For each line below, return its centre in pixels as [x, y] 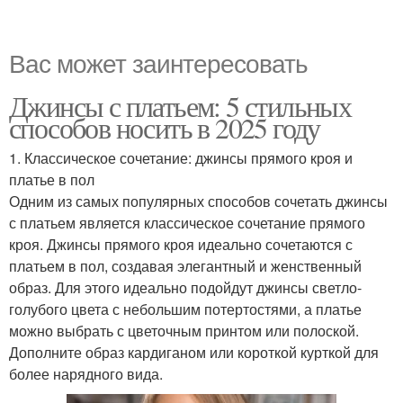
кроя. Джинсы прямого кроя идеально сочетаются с [181, 244]
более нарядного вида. [86, 374]
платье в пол [52, 179]
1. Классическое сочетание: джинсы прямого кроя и [181, 158]
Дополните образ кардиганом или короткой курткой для [194, 352]
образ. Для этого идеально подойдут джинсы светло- [185, 287]
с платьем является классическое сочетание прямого [187, 223]
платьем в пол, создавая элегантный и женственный [185, 266]
